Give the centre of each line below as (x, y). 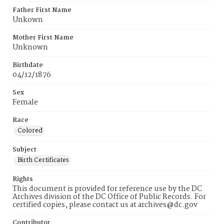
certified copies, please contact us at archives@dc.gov (105, 205)
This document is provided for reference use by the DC (107, 189)
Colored (30, 131)
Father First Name (42, 10)
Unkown (28, 20)
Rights (23, 179)
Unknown (30, 47)
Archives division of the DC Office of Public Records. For (109, 197)
